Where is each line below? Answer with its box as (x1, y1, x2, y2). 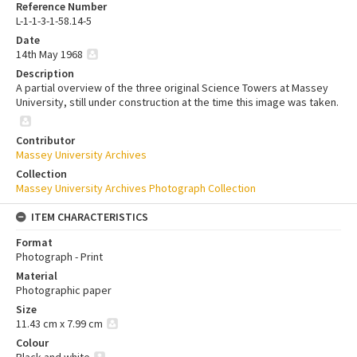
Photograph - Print (16, 249, 103, 265)
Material (16, 269, 57, 284)
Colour (16, 335, 49, 351)
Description (16, 66, 74, 81)
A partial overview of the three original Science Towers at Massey (16, 80, 328, 96)
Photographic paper (16, 283, 112, 298)
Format (16, 235, 53, 250)
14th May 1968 (16, 47, 83, 62)
